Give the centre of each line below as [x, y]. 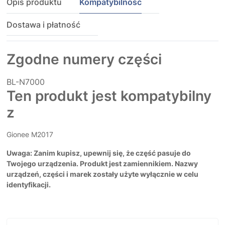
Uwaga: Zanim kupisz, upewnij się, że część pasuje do [99, 153]
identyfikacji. [29, 185]
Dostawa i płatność [43, 25]
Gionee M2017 [30, 135]
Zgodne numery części [84, 60]
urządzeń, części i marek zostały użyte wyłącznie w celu [102, 174]
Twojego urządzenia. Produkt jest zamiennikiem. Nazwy [102, 164]
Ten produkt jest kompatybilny [109, 96]
